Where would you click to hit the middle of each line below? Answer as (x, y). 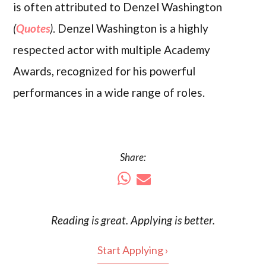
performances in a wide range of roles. (109, 93)
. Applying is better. (170, 220)
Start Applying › (133, 250)
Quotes (33, 28)
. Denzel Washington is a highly (131, 28)
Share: (133, 157)
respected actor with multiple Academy (112, 50)
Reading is (76, 220)
